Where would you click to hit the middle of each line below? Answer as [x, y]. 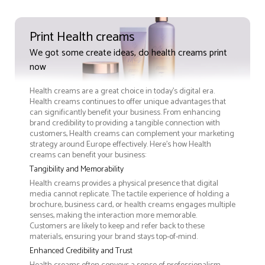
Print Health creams [82, 37]
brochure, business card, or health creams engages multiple [132, 205]
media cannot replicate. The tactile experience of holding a [130, 194]
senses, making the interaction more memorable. [113, 215]
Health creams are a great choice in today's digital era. [122, 91]
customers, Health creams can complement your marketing [132, 134]
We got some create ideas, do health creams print [128, 53]
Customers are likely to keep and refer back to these [117, 226]
